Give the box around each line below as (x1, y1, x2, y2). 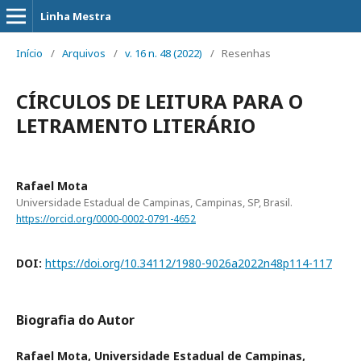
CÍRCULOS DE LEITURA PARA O (16, 88, 303, 114)
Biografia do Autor (16, 310, 135, 329)
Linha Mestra (40, 9, 111, 23)
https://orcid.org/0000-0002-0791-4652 (16, 211, 196, 226)
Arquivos (62, 46, 106, 60)
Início (16, 46, 43, 60)
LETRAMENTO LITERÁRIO (16, 112, 255, 139)
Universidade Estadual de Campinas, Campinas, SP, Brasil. (16, 195, 293, 210)
